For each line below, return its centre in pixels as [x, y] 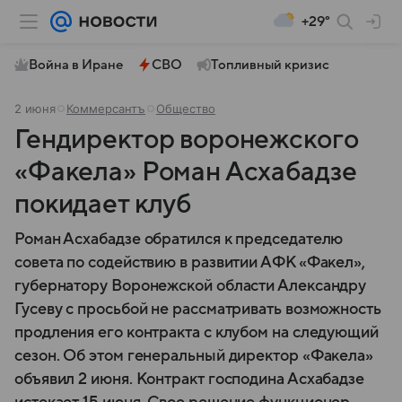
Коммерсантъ [106, 109]
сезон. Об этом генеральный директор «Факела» [194, 356]
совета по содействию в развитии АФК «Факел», [190, 262]
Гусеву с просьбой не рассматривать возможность [198, 309]
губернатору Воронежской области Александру [191, 286]
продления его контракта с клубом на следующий [197, 332]
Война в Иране [76, 65]
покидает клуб [103, 204]
